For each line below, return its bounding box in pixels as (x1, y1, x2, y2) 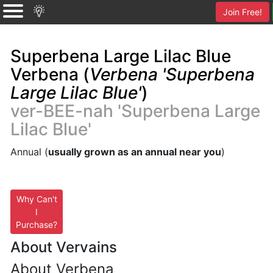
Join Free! (223, 7, 263, 17)
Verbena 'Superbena (90, 64, 255, 85)
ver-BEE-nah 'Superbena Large (10, 101, 260, 121)
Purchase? (16, 219, 57, 230)
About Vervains (10, 238, 117, 256)
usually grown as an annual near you (48, 146, 221, 158)
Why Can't (16, 194, 57, 204)
